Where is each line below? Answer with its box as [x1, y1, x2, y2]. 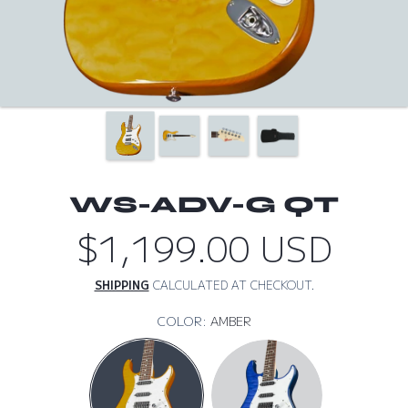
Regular [204, 222, 327, 273]
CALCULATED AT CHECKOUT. [148, 277, 314, 294]
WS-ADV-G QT [69, 189, 339, 219]
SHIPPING [94, 277, 149, 294]
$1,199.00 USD [76, 222, 332, 273]
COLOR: [157, 312, 210, 331]
